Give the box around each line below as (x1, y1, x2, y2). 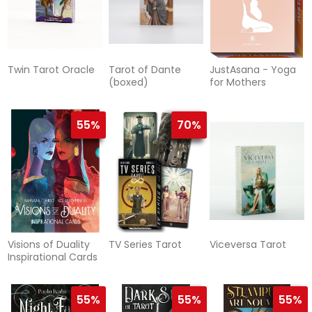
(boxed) (108, 75, 148, 90)
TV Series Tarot (108, 237, 182, 252)
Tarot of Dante (108, 63, 181, 77)
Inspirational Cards (8, 250, 98, 265)
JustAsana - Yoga (209, 63, 296, 77)
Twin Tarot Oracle (8, 63, 95, 77)
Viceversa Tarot (209, 237, 286, 252)
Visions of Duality (8, 237, 91, 252)
